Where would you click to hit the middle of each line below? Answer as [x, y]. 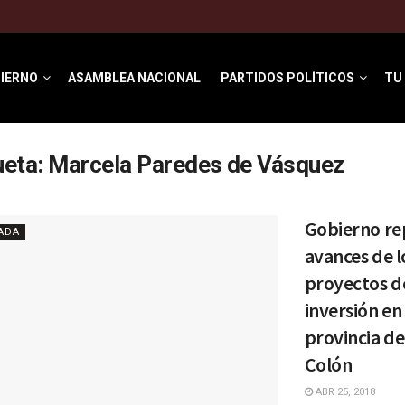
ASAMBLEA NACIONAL [134, 77]
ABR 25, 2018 [344, 392]
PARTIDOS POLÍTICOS [287, 77]
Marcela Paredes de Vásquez [196, 165]
